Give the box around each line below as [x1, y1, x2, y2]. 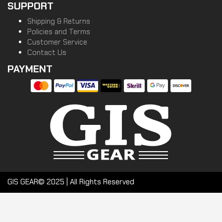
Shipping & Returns [27, 16, 90, 26]
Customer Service [27, 37, 87, 47]
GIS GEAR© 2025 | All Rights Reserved [7, 177, 134, 187]
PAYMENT [7, 62, 53, 75]
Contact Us [27, 48, 66, 57]
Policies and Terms [27, 27, 90, 37]
